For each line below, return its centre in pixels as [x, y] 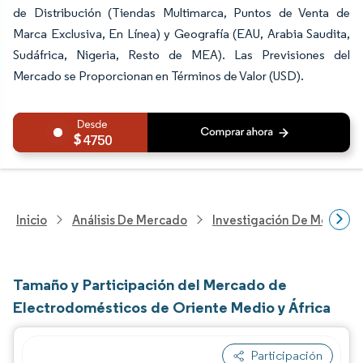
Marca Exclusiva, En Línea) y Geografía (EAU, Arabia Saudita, [181, 34]
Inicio [32, 220]
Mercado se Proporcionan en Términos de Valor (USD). [158, 76]
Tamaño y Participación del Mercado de [150, 284]
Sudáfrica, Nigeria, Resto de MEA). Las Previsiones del [181, 55]
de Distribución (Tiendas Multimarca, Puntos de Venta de [181, 13]
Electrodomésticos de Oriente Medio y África [172, 307]
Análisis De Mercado [130, 220]
